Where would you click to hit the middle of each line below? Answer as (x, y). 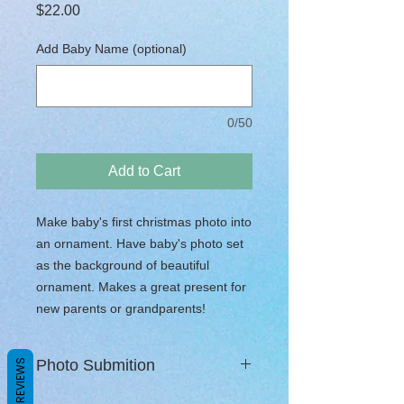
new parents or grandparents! (121, 308)
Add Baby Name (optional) (111, 48)
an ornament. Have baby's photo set (140, 243)
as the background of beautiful (123, 265)
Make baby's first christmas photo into (144, 221)
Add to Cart (144, 170)
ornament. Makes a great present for (141, 286)
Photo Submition (96, 365)
